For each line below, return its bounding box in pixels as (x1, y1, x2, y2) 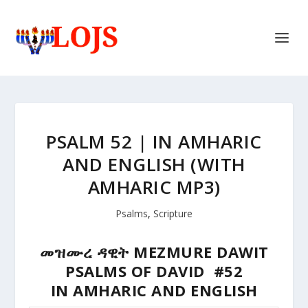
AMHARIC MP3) (87, 175, 221, 199)
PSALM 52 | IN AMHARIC (46, 129, 262, 154)
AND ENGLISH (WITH (63, 152, 245, 177)
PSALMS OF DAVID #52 (65, 261, 243, 281)
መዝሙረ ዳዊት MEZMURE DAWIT (39, 241, 269, 262)
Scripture (153, 207, 192, 220)
